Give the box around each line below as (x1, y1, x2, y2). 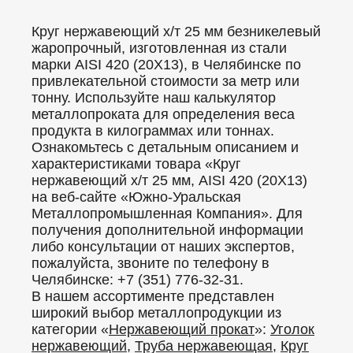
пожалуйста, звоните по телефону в (32, 255, 269, 271)
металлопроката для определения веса (32, 106, 295, 122)
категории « (32, 321, 109, 337)
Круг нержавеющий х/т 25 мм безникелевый (32, 23, 321, 39)
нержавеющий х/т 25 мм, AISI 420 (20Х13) (32, 172, 307, 188)
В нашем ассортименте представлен (32, 288, 274, 304)
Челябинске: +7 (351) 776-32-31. (32, 271, 243, 288)
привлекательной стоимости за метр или (32, 72, 299, 89)
